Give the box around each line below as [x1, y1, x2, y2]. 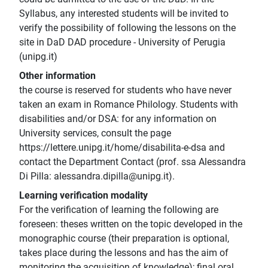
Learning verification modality [19, 190, 148, 202]
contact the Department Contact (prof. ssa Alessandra [19, 156, 246, 168]
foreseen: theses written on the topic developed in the [19, 218, 242, 230]
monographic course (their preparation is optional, [19, 233, 229, 245]
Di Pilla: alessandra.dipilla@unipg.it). [19, 170, 175, 182]
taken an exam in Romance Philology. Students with [19, 99, 238, 111]
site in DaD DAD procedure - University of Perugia [19, 36, 226, 48]
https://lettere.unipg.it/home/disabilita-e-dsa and [19, 142, 225, 154]
